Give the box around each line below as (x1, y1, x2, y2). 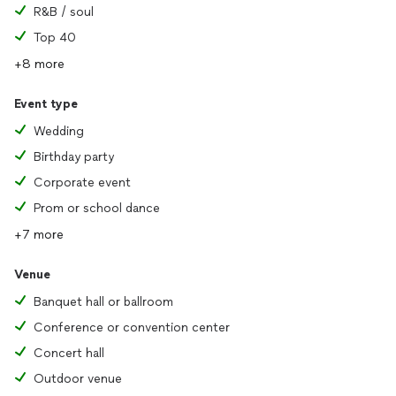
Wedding (34, 124, 84, 139)
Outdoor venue (34, 371, 122, 386)
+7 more (14, 227, 64, 242)
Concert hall (34, 346, 104, 361)
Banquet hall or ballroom (34, 294, 173, 309)
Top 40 (34, 30, 76, 45)
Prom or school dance (34, 201, 160, 216)
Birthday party (34, 149, 114, 164)
